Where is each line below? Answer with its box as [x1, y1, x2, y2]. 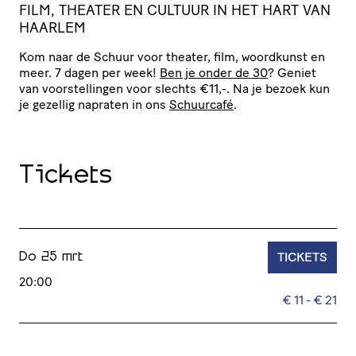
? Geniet [268, 64, 316, 80]
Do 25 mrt [19, 250, 83, 264]
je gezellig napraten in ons [19, 96, 169, 112]
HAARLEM [19, 18, 86, 37]
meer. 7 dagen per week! [19, 64, 160, 80]
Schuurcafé [169, 96, 234, 112]
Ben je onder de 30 [160, 64, 268, 80]
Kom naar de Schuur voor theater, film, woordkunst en [19, 48, 325, 64]
